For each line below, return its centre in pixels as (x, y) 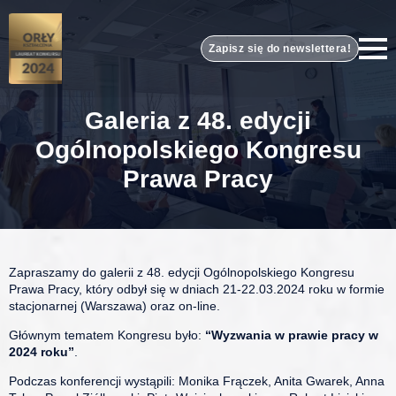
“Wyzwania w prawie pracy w (292, 335)
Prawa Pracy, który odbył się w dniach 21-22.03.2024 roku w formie (197, 289)
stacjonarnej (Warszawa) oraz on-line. (114, 306)
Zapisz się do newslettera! (280, 49)
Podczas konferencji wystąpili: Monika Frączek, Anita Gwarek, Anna (197, 381)
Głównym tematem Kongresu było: (107, 335)
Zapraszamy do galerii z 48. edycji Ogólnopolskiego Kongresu (182, 272)
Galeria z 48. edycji (198, 121)
